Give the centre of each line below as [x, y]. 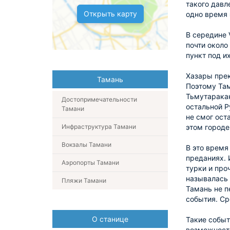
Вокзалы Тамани [87, 145]
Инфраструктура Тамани [99, 127]
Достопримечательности [99, 99]
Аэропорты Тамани [90, 162]
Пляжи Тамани [84, 180]
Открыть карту [110, 14]
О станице [110, 219]
